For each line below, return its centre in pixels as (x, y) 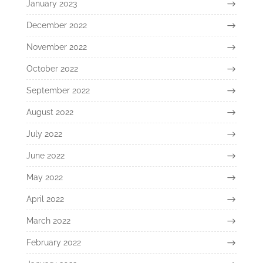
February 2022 (53, 243)
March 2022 (48, 221)
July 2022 (44, 134)
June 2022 (45, 156)
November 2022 (56, 47)
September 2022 (58, 91)
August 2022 (50, 112)
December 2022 (56, 26)
